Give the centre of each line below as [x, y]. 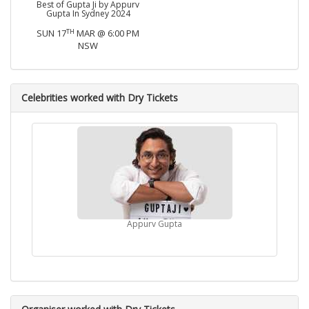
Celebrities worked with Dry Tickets [100, 98]
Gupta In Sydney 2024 [88, 14]
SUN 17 [51, 33]
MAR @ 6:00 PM [107, 33]
